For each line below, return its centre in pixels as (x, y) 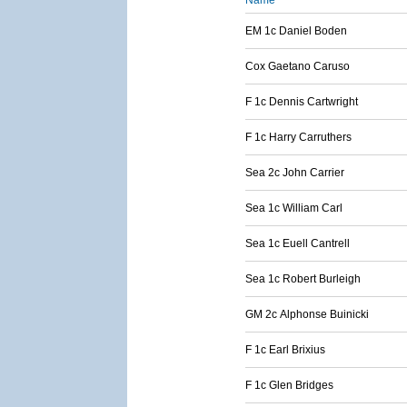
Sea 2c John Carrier (295, 173)
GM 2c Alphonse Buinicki (307, 314)
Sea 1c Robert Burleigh (303, 279)
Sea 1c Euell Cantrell (298, 243)
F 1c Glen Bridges (289, 385)
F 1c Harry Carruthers (298, 137)
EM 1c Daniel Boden (296, 31)
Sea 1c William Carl (294, 208)
